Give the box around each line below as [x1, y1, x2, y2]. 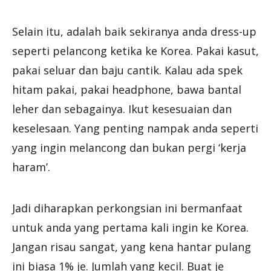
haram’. [12, 159, 50, 174]
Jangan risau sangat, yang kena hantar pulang [12, 239, 251, 254]
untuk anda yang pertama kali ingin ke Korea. [12, 220, 249, 235]
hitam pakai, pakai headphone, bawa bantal [12, 82, 241, 97]
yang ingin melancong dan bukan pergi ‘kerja [12, 140, 246, 155]
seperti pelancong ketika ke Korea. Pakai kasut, [12, 43, 259, 58]
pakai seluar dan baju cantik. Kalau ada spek [12, 62, 243, 77]
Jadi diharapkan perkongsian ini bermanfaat [12, 200, 243, 215]
